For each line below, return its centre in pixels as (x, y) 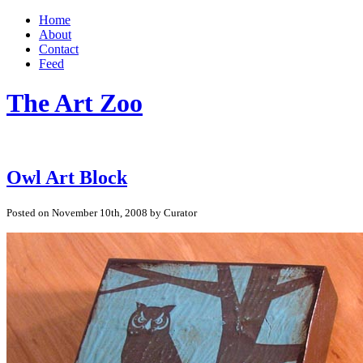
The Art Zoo (75, 103)
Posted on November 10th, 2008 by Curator (102, 212)
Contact (59, 49)
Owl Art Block (67, 177)
